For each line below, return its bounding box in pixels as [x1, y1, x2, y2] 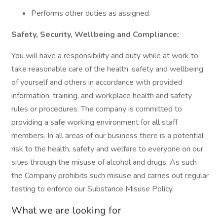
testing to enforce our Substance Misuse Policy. [11, 184, 174, 194]
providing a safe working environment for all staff [11, 117, 178, 128]
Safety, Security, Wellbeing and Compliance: [11, 29, 179, 40]
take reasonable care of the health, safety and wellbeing [11, 64, 203, 74]
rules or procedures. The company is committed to [11, 104, 182, 114]
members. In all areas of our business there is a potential [11, 130, 204, 141]
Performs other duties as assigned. [31, 8, 150, 19]
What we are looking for [11, 204, 121, 217]
